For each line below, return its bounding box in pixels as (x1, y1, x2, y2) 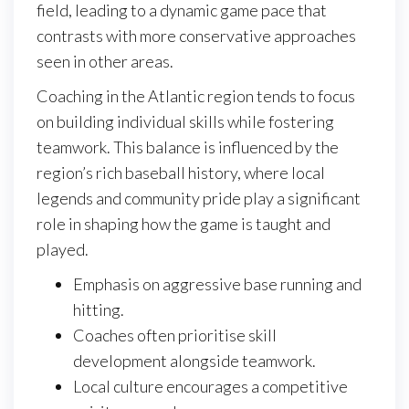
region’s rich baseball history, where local (37, 162, 325, 183)
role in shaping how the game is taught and (37, 213, 330, 234)
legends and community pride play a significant (37, 187, 361, 208)
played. (37, 238, 89, 259)
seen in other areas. (37, 50, 173, 71)
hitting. (73, 299, 124, 320)
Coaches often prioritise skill (73, 324, 277, 345)
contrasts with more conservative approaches (37, 25, 356, 46)
